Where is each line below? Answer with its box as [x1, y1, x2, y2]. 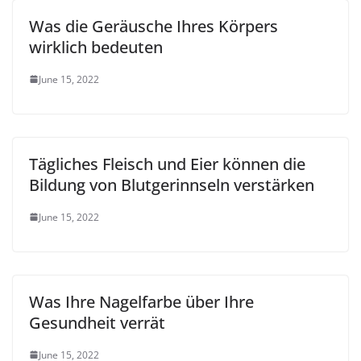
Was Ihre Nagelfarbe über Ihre [29, 290, 254, 313]
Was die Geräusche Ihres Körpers [29, 15, 278, 37]
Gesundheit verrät [29, 311, 165, 334]
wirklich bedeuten [29, 35, 163, 58]
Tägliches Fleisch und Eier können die [29, 152, 305, 175]
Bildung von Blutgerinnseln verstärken [29, 173, 314, 196]
